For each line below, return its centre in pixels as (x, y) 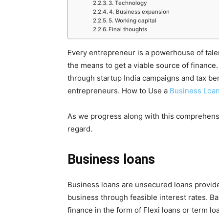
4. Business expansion (139, 11)
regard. (80, 129)
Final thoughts (128, 29)
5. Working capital (132, 20)
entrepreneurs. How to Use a (119, 90)
